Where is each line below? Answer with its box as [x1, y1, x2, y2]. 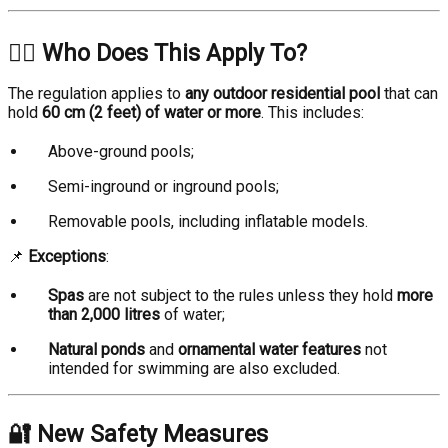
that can [380, 84, 438, 103]
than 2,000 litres [48, 305, 160, 324]
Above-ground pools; [48, 142, 194, 161]
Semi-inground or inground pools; [48, 177, 279, 196]
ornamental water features [178, 340, 361, 359]
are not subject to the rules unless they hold [84, 286, 397, 305]
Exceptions [28, 247, 106, 266]
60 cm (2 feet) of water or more [42, 103, 261, 122]
